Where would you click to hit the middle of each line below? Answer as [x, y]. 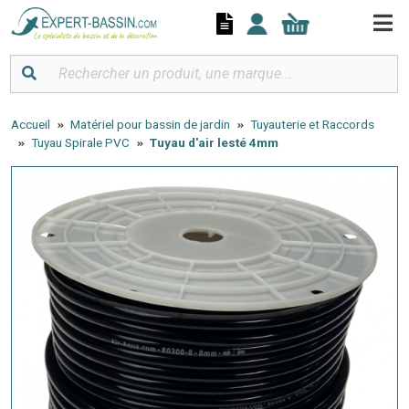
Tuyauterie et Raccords [312, 124]
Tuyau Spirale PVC [80, 142]
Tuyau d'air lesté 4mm [214, 142]
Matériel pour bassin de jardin [150, 124]
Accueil [31, 124]
